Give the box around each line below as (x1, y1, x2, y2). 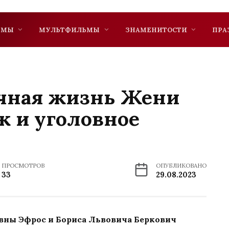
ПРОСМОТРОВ (2, 161, 45, 169)
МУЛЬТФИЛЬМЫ (39, 25, 100, 34)
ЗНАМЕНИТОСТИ (125, 25, 187, 34)
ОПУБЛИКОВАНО (156, 161, 207, 169)
